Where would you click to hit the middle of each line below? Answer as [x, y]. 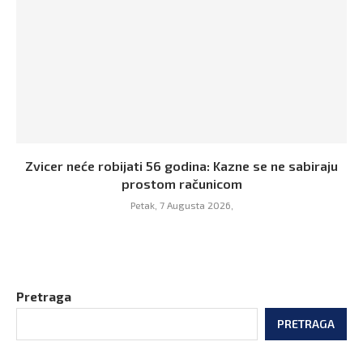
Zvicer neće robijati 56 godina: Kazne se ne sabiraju [181, 166]
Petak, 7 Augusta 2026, [181, 205]
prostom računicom [181, 184]
